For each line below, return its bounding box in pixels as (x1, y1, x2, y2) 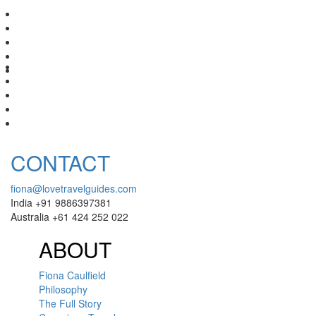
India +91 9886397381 (11, 195, 111, 209)
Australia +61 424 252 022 (11, 209, 128, 224)
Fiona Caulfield (39, 267, 106, 282)
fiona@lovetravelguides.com (11, 181, 137, 195)
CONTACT (11, 147, 110, 178)
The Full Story (39, 296, 102, 310)
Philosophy (39, 281, 87, 296)
